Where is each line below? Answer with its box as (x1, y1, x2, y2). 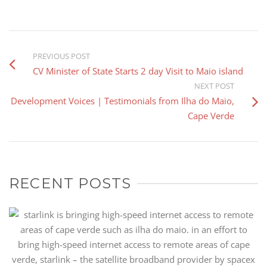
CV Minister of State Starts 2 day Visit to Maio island (33, 65, 243, 77)
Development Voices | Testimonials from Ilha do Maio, (11, 95, 234, 107)
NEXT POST (194, 80, 234, 92)
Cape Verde (188, 110, 234, 122)
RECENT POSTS (9, 175, 132, 193)
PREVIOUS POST (33, 51, 90, 62)
